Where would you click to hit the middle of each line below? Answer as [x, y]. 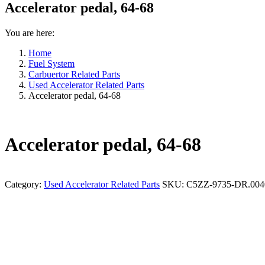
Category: [24, 184]
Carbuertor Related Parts [74, 74]
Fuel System [51, 63]
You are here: [30, 33]
